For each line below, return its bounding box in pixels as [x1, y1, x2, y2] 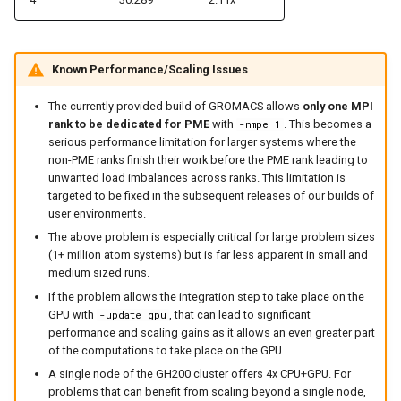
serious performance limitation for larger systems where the [47, 134, 356, 149]
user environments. [47, 206, 146, 220]
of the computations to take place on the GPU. [47, 343, 285, 357]
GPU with [47, 307, 97, 321]
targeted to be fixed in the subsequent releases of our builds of [47, 188, 374, 202]
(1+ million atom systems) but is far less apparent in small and [47, 248, 368, 262]
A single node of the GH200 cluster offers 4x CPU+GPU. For [47, 366, 351, 380]
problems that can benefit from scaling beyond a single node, [47, 384, 366, 398]
